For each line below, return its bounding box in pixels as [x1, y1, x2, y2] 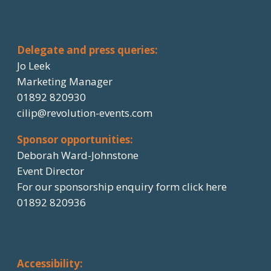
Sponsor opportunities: [17, 132, 133, 147]
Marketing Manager [17, 74, 113, 89]
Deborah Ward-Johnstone [17, 148, 139, 163]
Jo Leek [17, 59, 50, 73]
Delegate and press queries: [17, 43, 158, 57]
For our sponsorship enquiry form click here [17, 180, 227, 194]
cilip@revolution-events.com [17, 106, 152, 120]
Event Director [17, 164, 84, 178]
